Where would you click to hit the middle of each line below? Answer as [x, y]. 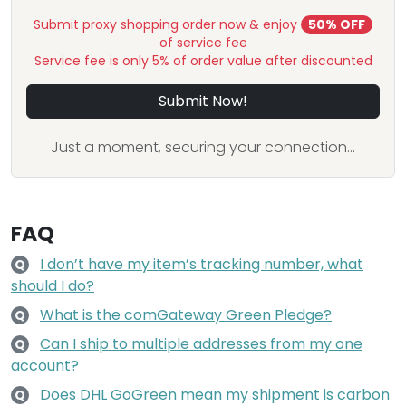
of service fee [203, 42]
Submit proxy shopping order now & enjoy [167, 24]
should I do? [53, 285]
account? [45, 365]
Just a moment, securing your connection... [203, 147]
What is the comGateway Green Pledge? [186, 314]
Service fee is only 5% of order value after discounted [203, 60]
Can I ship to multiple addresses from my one [201, 343]
